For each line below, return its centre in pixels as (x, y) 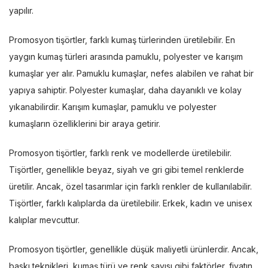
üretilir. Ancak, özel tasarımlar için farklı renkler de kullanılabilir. (130, 186)
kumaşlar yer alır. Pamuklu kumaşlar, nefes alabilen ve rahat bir (131, 73)
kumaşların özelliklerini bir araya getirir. (85, 123)
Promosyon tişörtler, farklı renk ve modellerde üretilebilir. (120, 153)
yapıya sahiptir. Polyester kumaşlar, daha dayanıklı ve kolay (125, 90)
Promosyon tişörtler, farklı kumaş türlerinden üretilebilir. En (122, 39)
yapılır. (21, 10)
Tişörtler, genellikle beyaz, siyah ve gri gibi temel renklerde (127, 169)
